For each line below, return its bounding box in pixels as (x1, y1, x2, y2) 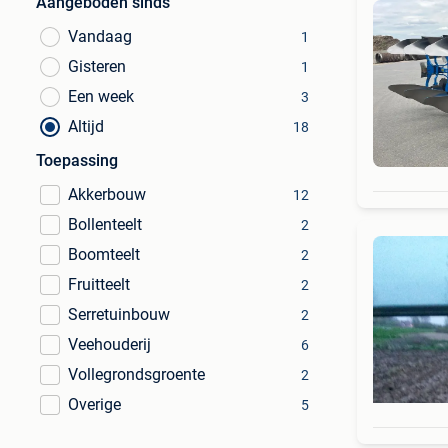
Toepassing (36, 151, 118, 170)
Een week (68, 87, 134, 106)
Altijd (68, 117, 104, 136)
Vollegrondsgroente (68, 365, 205, 384)
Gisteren (68, 57, 126, 76)
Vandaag (68, 27, 132, 46)
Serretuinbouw (68, 305, 170, 324)
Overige (68, 395, 121, 414)
